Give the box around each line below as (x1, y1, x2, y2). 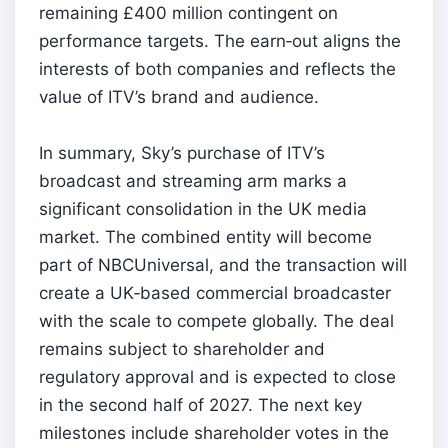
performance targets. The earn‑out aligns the (39, 30, 401, 51)
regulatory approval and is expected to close (39, 366, 396, 387)
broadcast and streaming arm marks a (39, 170, 347, 191)
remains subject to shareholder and (39, 338, 325, 359)
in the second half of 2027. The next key (39, 394, 362, 415)
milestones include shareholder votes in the (39, 422, 389, 443)
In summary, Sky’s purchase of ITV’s (39, 142, 325, 163)
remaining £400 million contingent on (39, 2, 338, 23)
